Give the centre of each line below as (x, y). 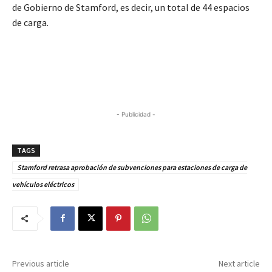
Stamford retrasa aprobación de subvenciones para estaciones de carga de (132, 167)
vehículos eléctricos (43, 184)
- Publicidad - (136, 114)
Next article (239, 263)
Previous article (41, 263)
